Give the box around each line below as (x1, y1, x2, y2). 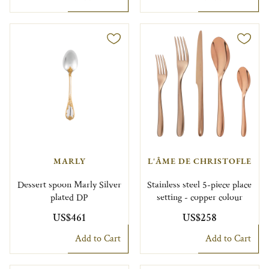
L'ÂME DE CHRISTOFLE (147, 155, 252, 166)
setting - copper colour (156, 191, 243, 204)
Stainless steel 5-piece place (147, 178, 252, 192)
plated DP (50, 191, 89, 204)
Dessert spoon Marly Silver (17, 178, 122, 192)
